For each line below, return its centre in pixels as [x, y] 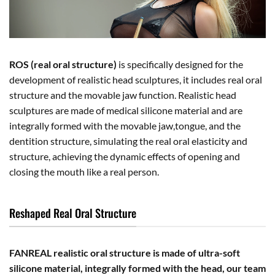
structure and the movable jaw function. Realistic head [123, 95]
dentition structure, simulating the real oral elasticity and [128, 141]
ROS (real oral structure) [63, 64]
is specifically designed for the [180, 64]
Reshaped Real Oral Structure [73, 212]
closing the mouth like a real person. [84, 171]
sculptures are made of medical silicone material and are [126, 110]
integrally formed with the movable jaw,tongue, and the [125, 125]
